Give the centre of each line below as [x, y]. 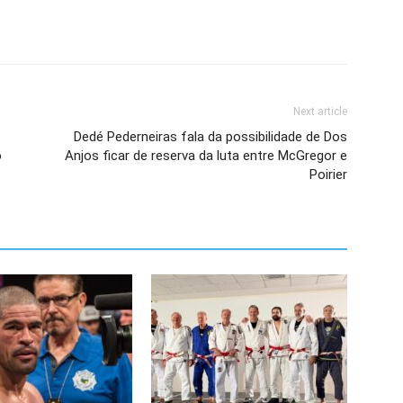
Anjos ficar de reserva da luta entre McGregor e [206, 156]
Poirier [328, 175]
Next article [320, 112]
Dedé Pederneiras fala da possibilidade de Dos [210, 137]
